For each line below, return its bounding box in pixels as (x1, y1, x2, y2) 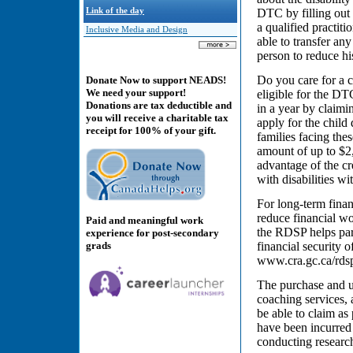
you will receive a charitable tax (86, 112, 229, 124)
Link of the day (86, 6, 144, 15)
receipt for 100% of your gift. (86, 124, 216, 137)
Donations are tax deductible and (86, 99, 232, 112)
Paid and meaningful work (86, 214, 203, 226)
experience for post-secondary (86, 226, 219, 239)
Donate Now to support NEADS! (86, 74, 226, 87)
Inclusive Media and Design (86, 25, 188, 34)
